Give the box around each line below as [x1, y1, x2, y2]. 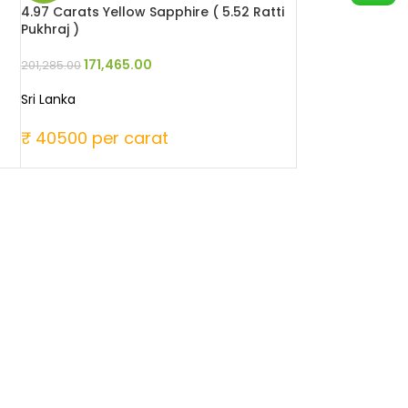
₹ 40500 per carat [21, 126, 169, 149]
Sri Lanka [21, 89, 76, 108]
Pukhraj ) [21, 19, 80, 38]
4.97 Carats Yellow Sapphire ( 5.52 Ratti [21, 2, 285, 21]
